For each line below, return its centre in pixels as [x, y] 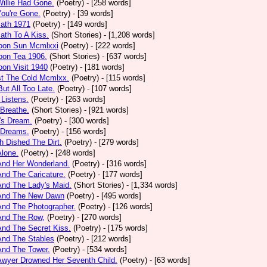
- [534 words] [105, 249]
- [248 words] [73, 153]
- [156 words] [84, 131]
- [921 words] [106, 110]
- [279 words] [117, 142]
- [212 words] [109, 239]
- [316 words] [124, 164]
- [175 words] [125, 228]
